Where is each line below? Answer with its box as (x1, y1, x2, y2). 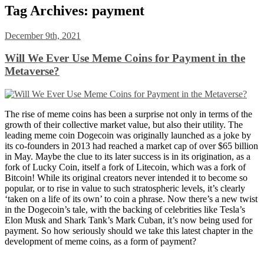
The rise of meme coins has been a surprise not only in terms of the (5, 108, 252, 119)
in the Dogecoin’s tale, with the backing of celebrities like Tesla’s (5, 204, 245, 214)
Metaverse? (5, 65, 60, 78)
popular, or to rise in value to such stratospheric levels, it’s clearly (5, 183, 245, 193)
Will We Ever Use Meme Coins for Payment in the (5, 52, 245, 65)
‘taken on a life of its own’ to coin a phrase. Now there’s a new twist (5, 193, 258, 204)
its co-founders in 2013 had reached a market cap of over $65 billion (5, 140, 258, 151)
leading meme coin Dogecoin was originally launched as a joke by (5, 130, 251, 140)
